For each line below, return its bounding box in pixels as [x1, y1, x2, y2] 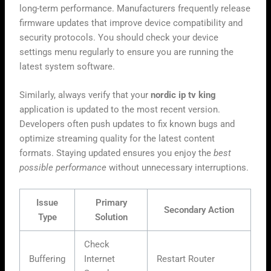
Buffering [29, 253, 66, 265]
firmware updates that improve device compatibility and [19, 17, 243, 28]
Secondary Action [164, 204, 235, 216]
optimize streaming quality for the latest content [19, 132, 215, 144]
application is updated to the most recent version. [19, 103, 221, 115]
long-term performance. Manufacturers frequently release [19, 2, 251, 14]
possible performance [19, 162, 107, 173]
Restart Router [157, 253, 215, 265]
